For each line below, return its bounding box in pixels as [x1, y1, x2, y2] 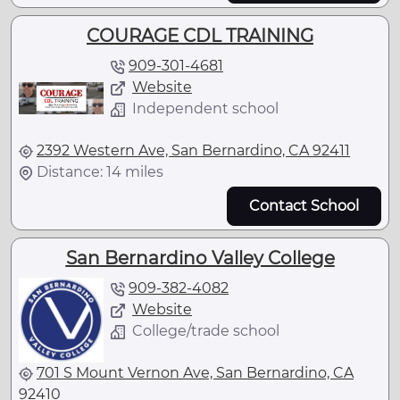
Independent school [132, 99, 279, 117]
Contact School [249, 196, 359, 214]
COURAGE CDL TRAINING [87, 24, 313, 46]
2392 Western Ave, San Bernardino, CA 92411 [37, 141, 350, 159]
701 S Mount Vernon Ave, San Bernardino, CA [37, 364, 354, 382]
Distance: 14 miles [37, 162, 163, 180]
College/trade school [132, 322, 279, 340]
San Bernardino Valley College [65, 247, 335, 270]
